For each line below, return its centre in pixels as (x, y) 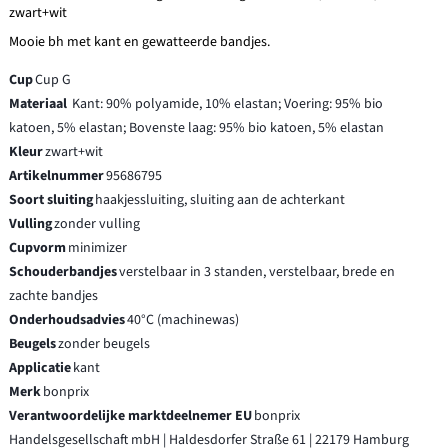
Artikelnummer (57, 176)
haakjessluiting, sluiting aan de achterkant (220, 200)
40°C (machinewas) (183, 320)
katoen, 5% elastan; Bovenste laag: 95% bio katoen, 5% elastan (197, 128)
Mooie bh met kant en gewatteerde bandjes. (140, 42)
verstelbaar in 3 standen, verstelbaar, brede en (257, 272)
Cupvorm (38, 248)
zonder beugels (104, 344)
